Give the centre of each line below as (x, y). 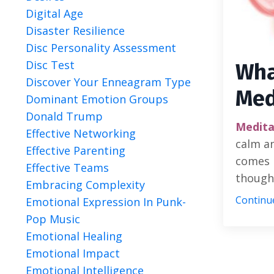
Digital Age (54, 13)
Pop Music (53, 219)
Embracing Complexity (85, 185)
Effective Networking (81, 133)
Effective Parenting (76, 150)
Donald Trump (64, 116)
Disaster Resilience (75, 31)
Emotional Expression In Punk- (106, 202)
